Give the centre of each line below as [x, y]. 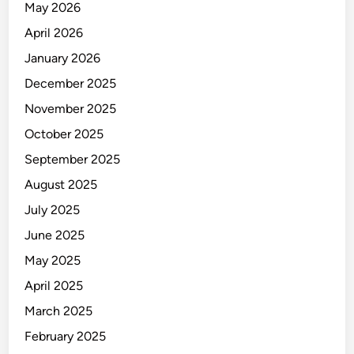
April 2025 [54, 286]
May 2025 [53, 260]
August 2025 [61, 185]
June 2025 [55, 235]
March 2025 [59, 311]
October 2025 [64, 134]
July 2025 [53, 210]
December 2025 [71, 83]
